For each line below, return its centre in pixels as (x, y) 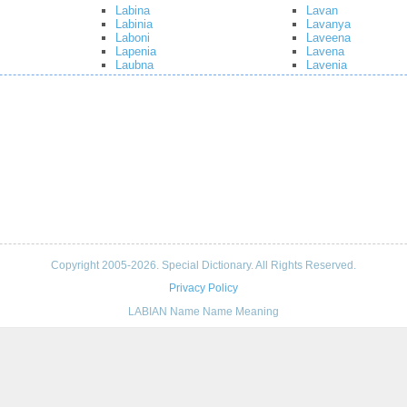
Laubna (134, 65)
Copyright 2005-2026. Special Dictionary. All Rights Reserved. (203, 266)
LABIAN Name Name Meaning (203, 311)
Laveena (328, 38)
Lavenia (327, 65)
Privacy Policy (203, 288)
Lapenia (136, 52)
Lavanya (328, 25)
